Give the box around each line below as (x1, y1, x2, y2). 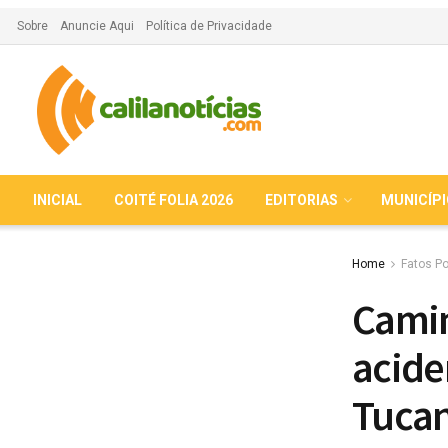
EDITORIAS (265, 192, 338, 208)
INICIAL (33, 192, 82, 208)
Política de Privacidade (146, 19, 272, 33)
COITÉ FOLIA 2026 (114, 192, 233, 208)
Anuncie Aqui (60, 19, 134, 33)
